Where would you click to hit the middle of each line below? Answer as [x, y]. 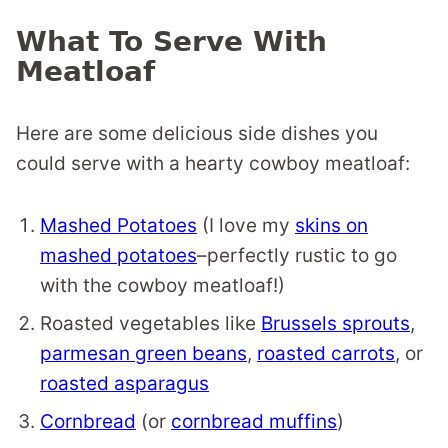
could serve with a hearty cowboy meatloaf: [213, 164]
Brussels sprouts [335, 324]
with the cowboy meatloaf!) [162, 286]
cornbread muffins [254, 422]
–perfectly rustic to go [297, 256]
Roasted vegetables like [150, 324]
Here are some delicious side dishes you [197, 134]
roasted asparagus [124, 384]
